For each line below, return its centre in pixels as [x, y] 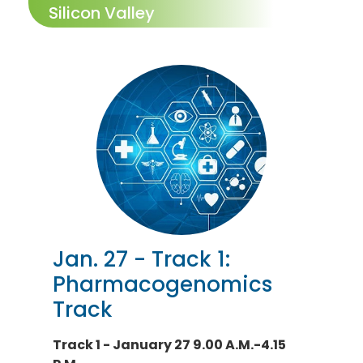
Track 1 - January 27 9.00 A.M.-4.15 [169, 345]
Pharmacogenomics [162, 284]
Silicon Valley [102, 13]
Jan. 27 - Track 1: [141, 259]
